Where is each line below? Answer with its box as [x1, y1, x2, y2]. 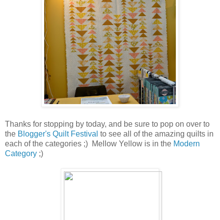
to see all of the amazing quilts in [98, 129, 214, 138]
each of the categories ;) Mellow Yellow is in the [5, 139, 173, 148]
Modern [173, 139, 200, 148]
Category [5, 149, 37, 158]
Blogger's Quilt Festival [18, 129, 98, 138]
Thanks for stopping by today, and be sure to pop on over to [5, 119, 210, 128]
